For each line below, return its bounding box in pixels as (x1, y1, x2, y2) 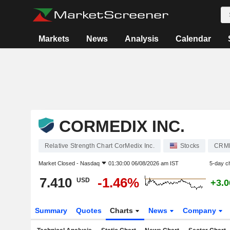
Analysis (125, 34, 159, 43)
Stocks (180, 142, 200, 149)
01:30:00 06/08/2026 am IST (108, 160, 179, 166)
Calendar (176, 34, 212, 43)
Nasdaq (80, 160, 100, 166)
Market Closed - (38, 160, 80, 166)
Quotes (75, 206, 102, 215)
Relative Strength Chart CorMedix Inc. (44, 142, 155, 149)
